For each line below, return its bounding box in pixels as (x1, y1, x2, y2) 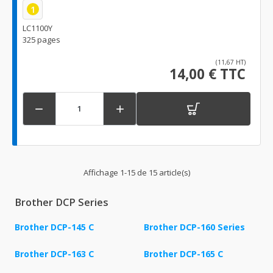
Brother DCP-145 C (15, 221, 94, 233)
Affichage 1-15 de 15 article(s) (83, 166, 190, 178)
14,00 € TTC (169, 64, 246, 83)
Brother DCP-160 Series (144, 221, 245, 233)
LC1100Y (23, 22, 52, 34)
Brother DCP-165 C (144, 247, 223, 260)
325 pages (23, 34, 60, 45)
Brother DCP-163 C (15, 247, 94, 260)
